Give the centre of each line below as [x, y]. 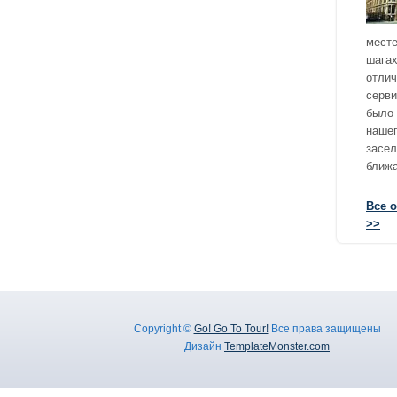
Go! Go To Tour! [231, 329]
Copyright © [163, 329]
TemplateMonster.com [277, 346]
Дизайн [204, 346]
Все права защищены [324, 329]
